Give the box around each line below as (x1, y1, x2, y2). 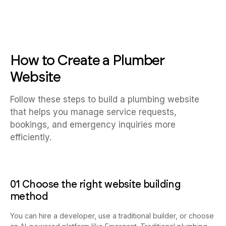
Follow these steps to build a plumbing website (10, 94, 199, 105)
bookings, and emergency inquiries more (10, 120, 176, 130)
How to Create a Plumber (10, 51, 165, 69)
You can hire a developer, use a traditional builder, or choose (10, 211, 214, 220)
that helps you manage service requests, (10, 107, 177, 118)
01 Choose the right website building (10, 178, 181, 191)
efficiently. (10, 132, 51, 143)
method (10, 190, 48, 203)
